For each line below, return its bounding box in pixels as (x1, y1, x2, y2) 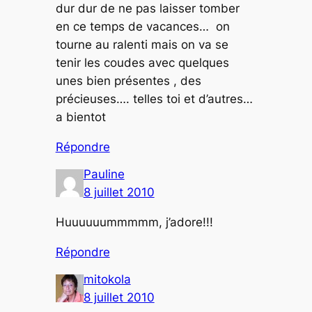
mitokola (83, 272, 131, 287)
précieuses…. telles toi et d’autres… (55, 91, 253, 106)
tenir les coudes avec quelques (55, 55, 229, 70)
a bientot (55, 109, 109, 124)
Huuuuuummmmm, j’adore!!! (55, 214, 213, 229)
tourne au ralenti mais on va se (55, 37, 228, 52)
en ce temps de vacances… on (55, 19, 230, 33)
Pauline (83, 167, 125, 182)
